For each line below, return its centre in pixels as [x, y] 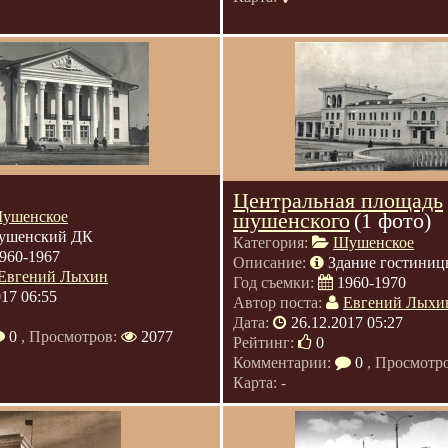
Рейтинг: [265, 342]
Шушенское [373, 242]
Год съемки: [275, 282]
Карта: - [259, 382]
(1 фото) [392, 220]
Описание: [271, 262]
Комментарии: [284, 362]
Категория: [272, 242]
